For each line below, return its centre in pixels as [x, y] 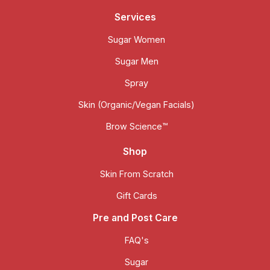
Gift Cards [137, 195]
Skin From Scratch [137, 174]
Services [135, 17]
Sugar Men [137, 61]
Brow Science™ [137, 126]
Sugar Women [137, 39]
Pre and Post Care [135, 218]
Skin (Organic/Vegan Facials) [137, 104]
